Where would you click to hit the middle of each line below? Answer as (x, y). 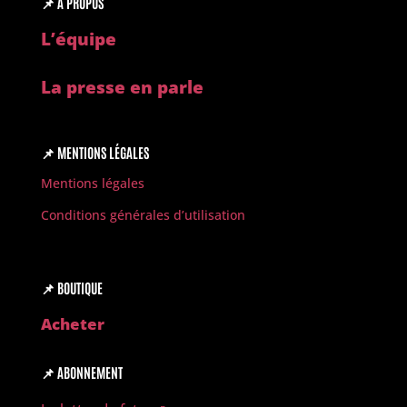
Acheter (72, 324)
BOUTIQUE (78, 288)
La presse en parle (122, 88)
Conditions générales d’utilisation (143, 215)
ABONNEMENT (88, 372)
